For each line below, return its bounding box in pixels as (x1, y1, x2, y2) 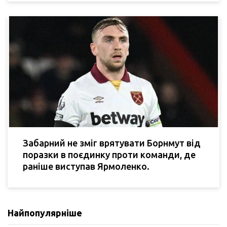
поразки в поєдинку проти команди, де (23, 149, 196, 160)
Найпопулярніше (8, 208, 82, 218)
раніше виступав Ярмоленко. (23, 161, 149, 172)
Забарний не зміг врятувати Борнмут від (23, 138, 201, 148)
